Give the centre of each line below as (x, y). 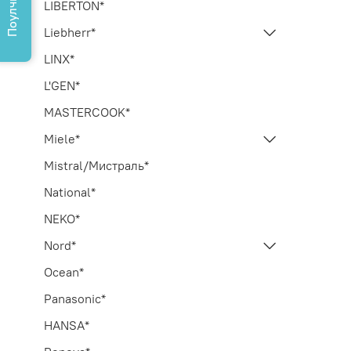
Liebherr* (70, 32)
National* (70, 192)
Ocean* (64, 271)
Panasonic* (75, 298)
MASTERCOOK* (87, 112)
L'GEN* (62, 85)
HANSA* (67, 325)
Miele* (62, 138)
